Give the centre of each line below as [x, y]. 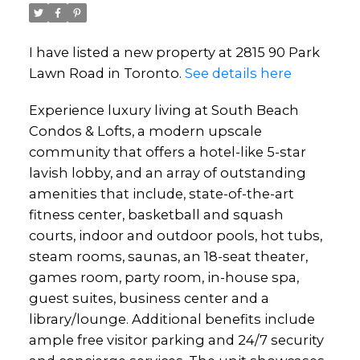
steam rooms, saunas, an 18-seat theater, [168, 257]
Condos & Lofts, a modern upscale [145, 131]
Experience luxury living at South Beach [164, 110]
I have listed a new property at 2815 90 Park [174, 53]
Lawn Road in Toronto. [106, 74]
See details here [238, 74]
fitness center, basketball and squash [156, 215]
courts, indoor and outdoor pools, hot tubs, [175, 236]
